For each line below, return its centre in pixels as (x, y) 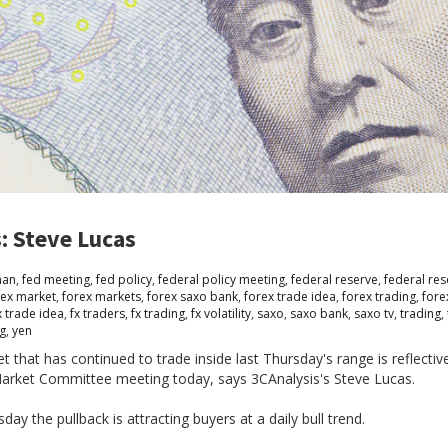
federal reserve (334, 280)
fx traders (97, 314)
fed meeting (56, 280)
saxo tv (374, 314)
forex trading (379, 297)
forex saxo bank (192, 297)
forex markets (101, 297)
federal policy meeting (221, 280)
